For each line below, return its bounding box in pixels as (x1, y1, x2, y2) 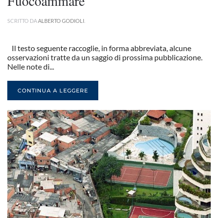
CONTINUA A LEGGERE (18, 87, 88, 94)
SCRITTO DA (7, 18, 38, 24)
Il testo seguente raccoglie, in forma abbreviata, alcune (7, 43, 191, 53)
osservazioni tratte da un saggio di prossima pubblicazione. (7, 53, 202, 62)
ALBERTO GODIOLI (38, 18, 84, 24)
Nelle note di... (7, 62, 54, 71)
